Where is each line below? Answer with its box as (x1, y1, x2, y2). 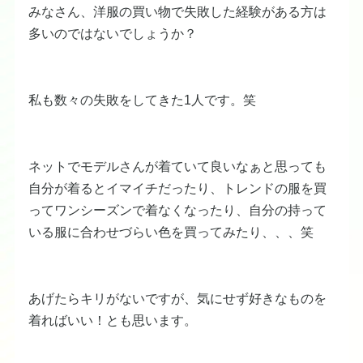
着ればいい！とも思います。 (28, 312, 197, 327)
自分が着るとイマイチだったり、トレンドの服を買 (28, 180, 327, 195)
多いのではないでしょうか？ (28, 25, 197, 41)
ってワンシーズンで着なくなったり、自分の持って (28, 202, 327, 217)
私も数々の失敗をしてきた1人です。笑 (28, 92, 256, 107)
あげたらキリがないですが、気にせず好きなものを (28, 290, 327, 305)
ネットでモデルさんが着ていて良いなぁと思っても (28, 158, 327, 173)
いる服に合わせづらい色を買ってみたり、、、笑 (28, 224, 314, 239)
